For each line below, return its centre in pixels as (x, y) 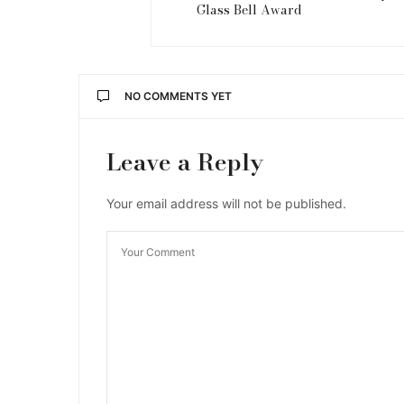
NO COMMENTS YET (178, 96)
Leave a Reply (185, 161)
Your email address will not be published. (226, 203)
